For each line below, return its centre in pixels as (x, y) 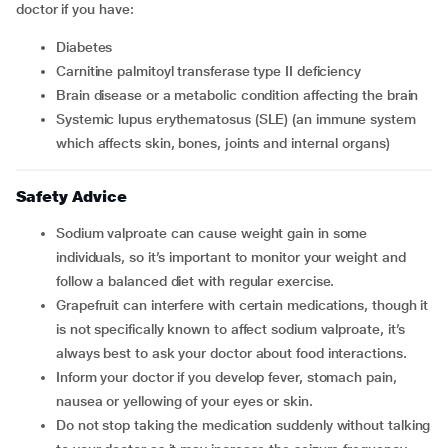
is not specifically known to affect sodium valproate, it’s (231, 329)
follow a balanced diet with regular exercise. (195, 281)
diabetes (89, 47)
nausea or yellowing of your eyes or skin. (184, 401)
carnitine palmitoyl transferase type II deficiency (213, 71)
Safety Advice (71, 196)
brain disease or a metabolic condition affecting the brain (242, 95)
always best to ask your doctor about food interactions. (231, 353)
